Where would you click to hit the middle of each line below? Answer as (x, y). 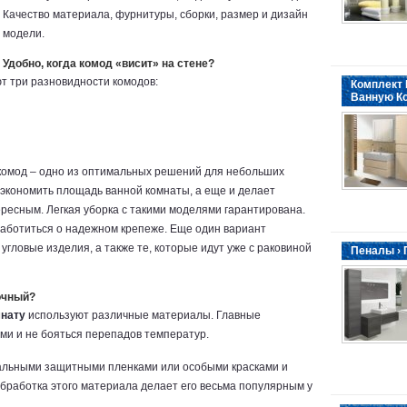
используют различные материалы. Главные (143, 315)
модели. (24, 34)
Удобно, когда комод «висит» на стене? (109, 64)
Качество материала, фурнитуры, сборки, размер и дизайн (155, 15)
